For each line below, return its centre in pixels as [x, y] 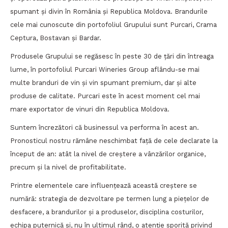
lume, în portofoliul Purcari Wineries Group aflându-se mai [105, 69]
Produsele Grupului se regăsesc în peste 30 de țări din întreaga [112, 56]
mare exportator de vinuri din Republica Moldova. [90, 109]
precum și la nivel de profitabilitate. [68, 167]
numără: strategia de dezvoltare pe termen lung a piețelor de [110, 198]
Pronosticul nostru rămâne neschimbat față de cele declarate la [114, 140]
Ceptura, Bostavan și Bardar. [56, 38]
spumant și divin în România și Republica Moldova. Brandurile [109, 11]
